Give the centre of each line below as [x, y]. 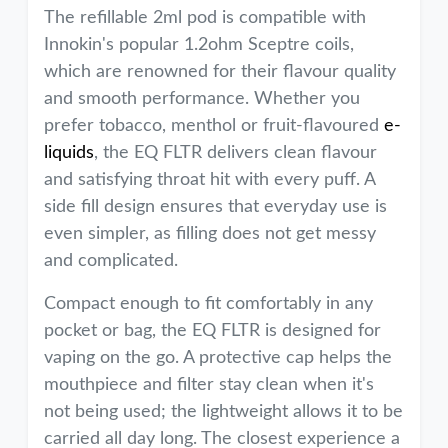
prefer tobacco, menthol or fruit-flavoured [214, 126]
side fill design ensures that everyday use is [215, 207]
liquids [69, 153]
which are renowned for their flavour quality [220, 72]
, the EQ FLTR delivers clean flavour [235, 153]
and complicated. [111, 261]
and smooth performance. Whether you [202, 99]
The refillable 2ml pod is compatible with [205, 18]
